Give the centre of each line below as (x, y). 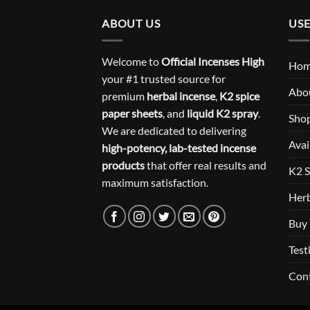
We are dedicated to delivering (174, 130)
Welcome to (131, 61)
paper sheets (132, 113)
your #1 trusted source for (164, 78)
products (123, 165)
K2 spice (239, 95)
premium (124, 95)
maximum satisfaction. (155, 182)
